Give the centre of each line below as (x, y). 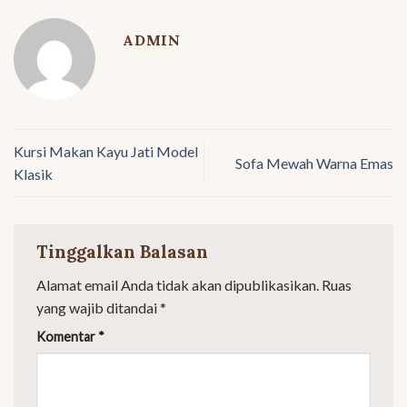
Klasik (33, 174)
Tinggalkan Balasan (124, 251)
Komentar (67, 337)
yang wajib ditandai (98, 308)
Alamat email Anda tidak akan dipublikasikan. (178, 285)
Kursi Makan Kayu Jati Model (106, 152)
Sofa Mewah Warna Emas (314, 163)
